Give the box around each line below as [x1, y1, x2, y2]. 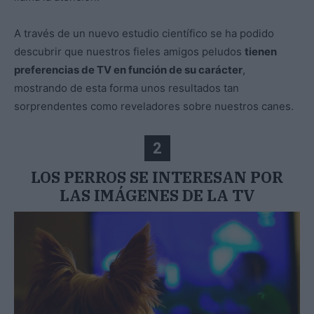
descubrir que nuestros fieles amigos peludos [14, 45, 245, 59]
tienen [245, 45, 277, 59]
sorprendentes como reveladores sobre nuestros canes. [14, 100, 294, 114]
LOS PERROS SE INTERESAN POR [31, 167, 283, 188]
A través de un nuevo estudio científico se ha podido [14, 27, 274, 41]
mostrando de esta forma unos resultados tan [14, 81, 239, 95]
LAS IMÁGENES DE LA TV [59, 185, 255, 206]
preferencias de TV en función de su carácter [14, 63, 243, 77]
